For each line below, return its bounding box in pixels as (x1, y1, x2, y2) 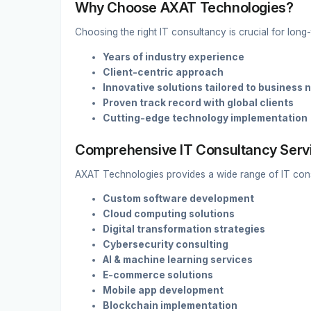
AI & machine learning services (103, 254, 253, 266)
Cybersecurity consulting (103, 239, 228, 251)
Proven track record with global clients (103, 96, 294, 108)
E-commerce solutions (103, 269, 213, 281)
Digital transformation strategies (103, 224, 265, 235)
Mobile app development (103, 285, 224, 296)
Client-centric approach (103, 66, 224, 78)
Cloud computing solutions (103, 208, 235, 220)
